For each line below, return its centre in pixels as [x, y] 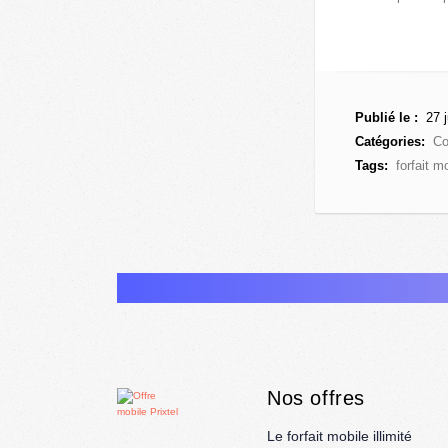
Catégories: [390, 142]
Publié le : [386, 118]
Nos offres [316, 398]
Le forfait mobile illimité [339, 436]
